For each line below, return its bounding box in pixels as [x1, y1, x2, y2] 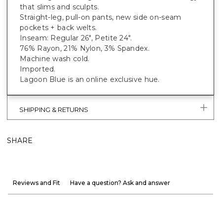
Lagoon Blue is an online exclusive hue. [20, 74, 160, 84]
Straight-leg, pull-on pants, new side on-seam [20, 12, 182, 22]
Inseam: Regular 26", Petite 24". [20, 33, 132, 42]
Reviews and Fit [13, 179, 60, 186]
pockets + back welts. [20, 23, 97, 32]
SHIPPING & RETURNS [19, 105, 88, 113]
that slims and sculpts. [20, 2, 99, 11]
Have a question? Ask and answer [70, 179, 170, 186]
